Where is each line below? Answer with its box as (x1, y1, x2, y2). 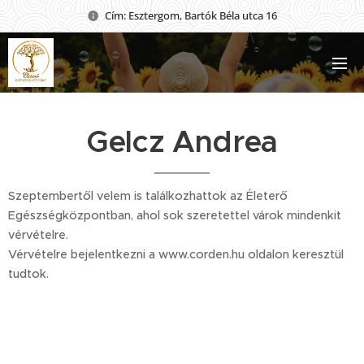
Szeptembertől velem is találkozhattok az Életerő (8, 188, 288, 203)
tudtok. (8, 266, 52, 281)
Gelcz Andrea (86, 123, 278, 161)
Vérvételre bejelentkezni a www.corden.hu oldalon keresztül (8, 247, 344, 262)
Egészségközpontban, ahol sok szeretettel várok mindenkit (8, 208, 341, 223)
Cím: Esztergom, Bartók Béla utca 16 (105, 7, 277, 23)
